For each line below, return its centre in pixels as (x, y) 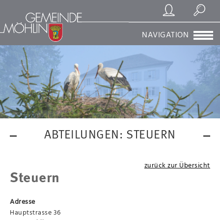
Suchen (200, 30)
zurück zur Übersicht (177, 165)
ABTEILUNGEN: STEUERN (110, 136)
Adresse (23, 201)
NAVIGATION (165, 34)
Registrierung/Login (187, 30)
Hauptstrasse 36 (35, 212)
